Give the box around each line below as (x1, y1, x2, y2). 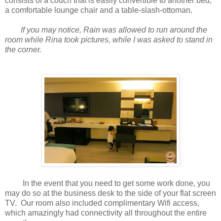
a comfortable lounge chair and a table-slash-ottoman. (5, 6, 194, 15)
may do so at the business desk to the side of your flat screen (5, 189, 216, 198)
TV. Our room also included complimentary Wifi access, (5, 199, 199, 208)
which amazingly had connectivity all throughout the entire (5, 209, 207, 218)
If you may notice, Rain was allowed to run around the (15, 26, 207, 35)
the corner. (5, 45, 43, 54)
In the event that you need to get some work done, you (5, 179, 210, 188)
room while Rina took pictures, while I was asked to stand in (5, 36, 213, 44)
